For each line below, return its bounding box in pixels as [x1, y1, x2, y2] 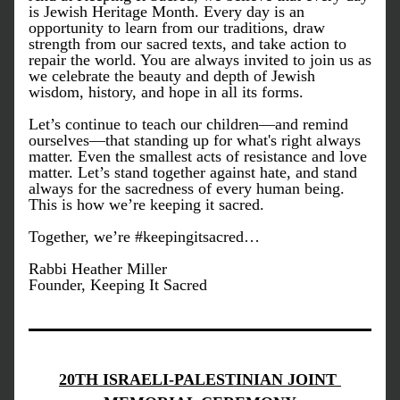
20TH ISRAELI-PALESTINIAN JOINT [59, 371, 337, 388]
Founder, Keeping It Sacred [29, 276, 207, 294]
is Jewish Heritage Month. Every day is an [29, 3, 304, 21]
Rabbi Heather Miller [29, 260, 167, 278]
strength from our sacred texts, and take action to [29, 35, 346, 53]
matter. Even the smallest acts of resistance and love [29, 147, 367, 165]
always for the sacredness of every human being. [29, 179, 345, 197]
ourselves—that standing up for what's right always [29, 131, 361, 149]
